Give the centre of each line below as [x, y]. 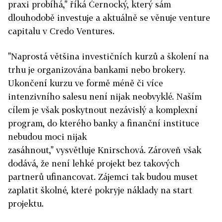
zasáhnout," [31, 150]
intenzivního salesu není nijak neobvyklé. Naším [105, 96]
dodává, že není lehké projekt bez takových [94, 163]
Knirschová [121, 150]
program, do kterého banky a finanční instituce [104, 123]
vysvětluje [76, 150]
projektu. [26, 203]
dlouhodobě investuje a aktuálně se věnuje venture [109, 18]
